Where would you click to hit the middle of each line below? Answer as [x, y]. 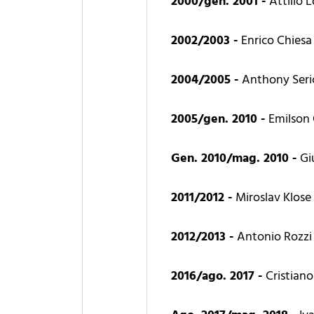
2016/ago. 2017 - [219, 276]
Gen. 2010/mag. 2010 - [236, 158]
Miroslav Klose [274, 198]
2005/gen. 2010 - [220, 119]
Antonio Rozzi [275, 237]
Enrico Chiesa [277, 41]
